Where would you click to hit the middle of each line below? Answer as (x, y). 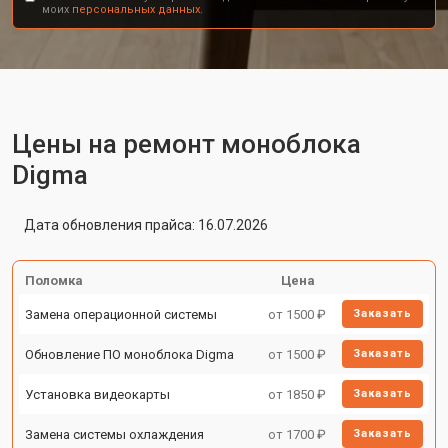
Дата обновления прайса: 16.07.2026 (146, 225)
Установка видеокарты (97, 394)
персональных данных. (138, 9)
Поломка (54, 280)
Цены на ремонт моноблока (186, 144)
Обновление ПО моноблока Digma (129, 354)
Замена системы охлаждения (114, 434)
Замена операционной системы (121, 314)
